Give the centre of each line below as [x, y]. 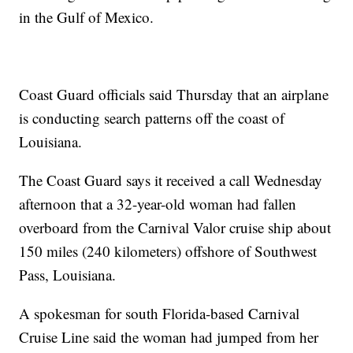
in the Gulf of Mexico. [87, 17]
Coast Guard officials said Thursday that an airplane [174, 95]
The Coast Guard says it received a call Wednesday [171, 180]
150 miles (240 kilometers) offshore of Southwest [168, 251]
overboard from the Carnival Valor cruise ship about [175, 228]
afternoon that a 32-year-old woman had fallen [158, 204]
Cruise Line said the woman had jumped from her [169, 337]
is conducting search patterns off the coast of [152, 118]
